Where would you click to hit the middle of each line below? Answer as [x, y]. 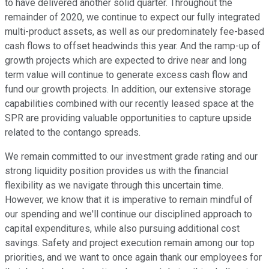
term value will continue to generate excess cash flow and [126, 75]
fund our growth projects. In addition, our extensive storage [128, 89]
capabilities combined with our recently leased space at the [129, 104]
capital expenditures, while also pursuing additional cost [122, 229]
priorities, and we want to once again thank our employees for [133, 258]
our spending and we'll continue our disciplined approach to [128, 214]
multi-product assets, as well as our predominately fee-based [134, 32]
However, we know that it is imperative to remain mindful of [129, 200]
